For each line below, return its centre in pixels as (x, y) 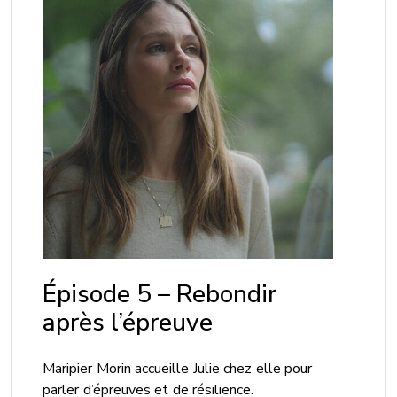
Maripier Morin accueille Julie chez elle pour (178, 369)
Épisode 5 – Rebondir (160, 294)
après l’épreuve (128, 323)
